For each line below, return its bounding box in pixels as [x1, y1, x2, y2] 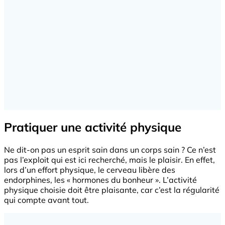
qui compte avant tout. [4, 195, 89, 205]
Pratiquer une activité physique [4, 120, 181, 135]
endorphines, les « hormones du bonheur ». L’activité [4, 175, 197, 185]
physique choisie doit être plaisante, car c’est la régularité [4, 185, 219, 195]
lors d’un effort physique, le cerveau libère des [4, 165, 175, 175]
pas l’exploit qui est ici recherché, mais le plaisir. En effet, [4, 155, 215, 165]
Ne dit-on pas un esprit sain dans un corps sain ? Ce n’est [4, 145, 216, 155]
